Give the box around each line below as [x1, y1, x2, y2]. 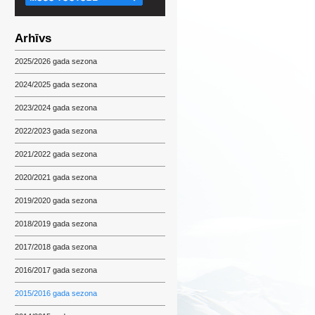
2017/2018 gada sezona [15, 243, 97, 251]
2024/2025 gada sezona [15, 80, 97, 89]
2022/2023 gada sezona [15, 127, 97, 135]
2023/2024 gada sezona [15, 103, 97, 112]
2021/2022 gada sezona [15, 150, 97, 158]
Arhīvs [15, 32, 51, 45]
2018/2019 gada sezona [15, 219, 97, 228]
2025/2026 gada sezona [15, 57, 97, 65]
